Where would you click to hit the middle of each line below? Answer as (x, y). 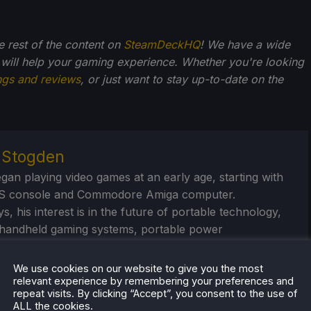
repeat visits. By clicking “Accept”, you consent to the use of (155, 293)
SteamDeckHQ (162, 45)
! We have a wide (245, 45)
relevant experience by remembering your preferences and (153, 281)
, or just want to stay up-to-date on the (182, 79)
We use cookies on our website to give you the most (138, 268)
